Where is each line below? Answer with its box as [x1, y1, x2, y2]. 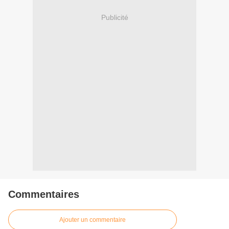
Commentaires [8, 189, 79, 200]
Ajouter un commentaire [59, 216, 126, 224]
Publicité [101, 13, 128, 21]
